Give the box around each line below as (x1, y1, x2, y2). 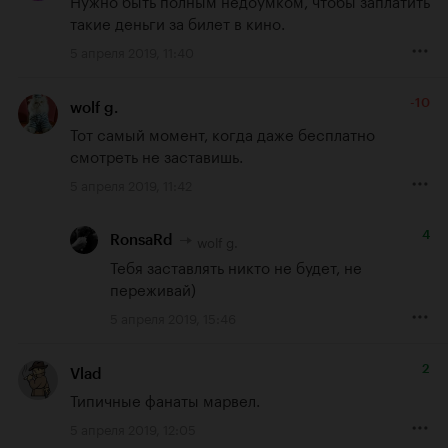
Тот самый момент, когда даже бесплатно (70, 121, 375, 146)
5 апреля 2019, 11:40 (70, 41, 194, 62)
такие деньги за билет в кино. (70, 10, 285, 35)
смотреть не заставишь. (70, 143, 243, 168)
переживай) (110, 275, 196, 300)
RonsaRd (110, 231, 173, 250)
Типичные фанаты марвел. (70, 386, 260, 411)
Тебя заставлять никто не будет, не (110, 253, 362, 278)
